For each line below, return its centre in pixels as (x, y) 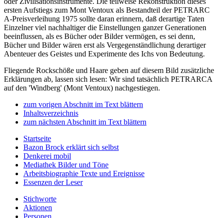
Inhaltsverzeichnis (51, 113)
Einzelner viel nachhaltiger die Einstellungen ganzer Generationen (105, 28)
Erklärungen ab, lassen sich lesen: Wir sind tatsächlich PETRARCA (108, 79)
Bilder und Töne (83, 165)
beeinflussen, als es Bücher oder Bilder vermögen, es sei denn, (100, 36)
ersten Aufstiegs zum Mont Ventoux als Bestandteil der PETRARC (107, 10)
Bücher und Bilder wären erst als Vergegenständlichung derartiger (105, 45)
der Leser (68, 182)
